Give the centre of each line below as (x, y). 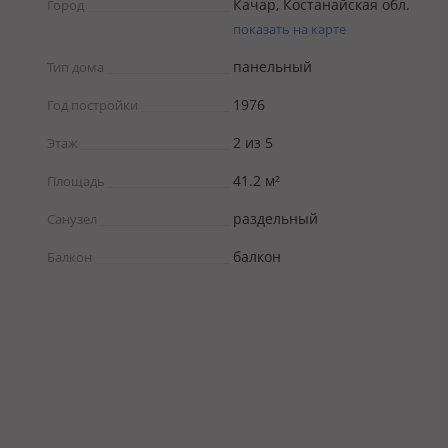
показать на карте (289, 29)
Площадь (76, 181)
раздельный (275, 218)
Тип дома (75, 67)
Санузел (72, 219)
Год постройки (92, 105)
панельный (272, 66)
